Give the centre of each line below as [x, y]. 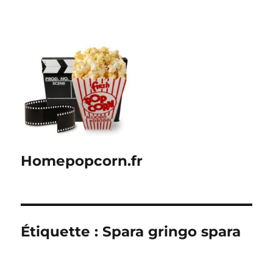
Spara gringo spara [172, 232]
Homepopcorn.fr [82, 161]
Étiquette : [62, 232]
